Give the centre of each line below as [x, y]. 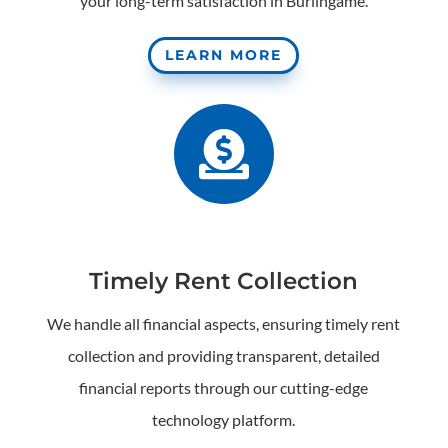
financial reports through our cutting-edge [224, 387]
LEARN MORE [224, 54]
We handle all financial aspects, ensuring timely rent [224, 323]
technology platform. [224, 419]
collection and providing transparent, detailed [223, 355]
